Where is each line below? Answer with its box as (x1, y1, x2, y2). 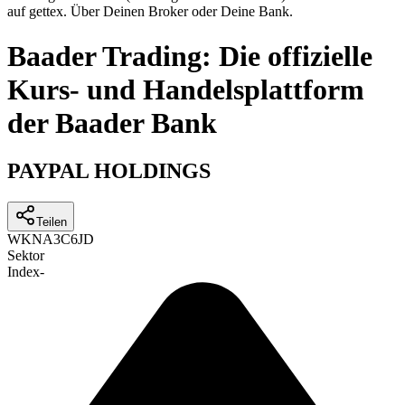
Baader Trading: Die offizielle (7, 39, 372, 72)
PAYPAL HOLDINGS (7, 159, 211, 184)
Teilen (36, 215, 67, 230)
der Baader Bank (7, 106, 217, 139)
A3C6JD (42, 231, 94, 248)
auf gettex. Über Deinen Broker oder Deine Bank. (7, 4, 293, 20)
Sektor (7, 248, 44, 264)
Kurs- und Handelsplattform (7, 72, 364, 106)
